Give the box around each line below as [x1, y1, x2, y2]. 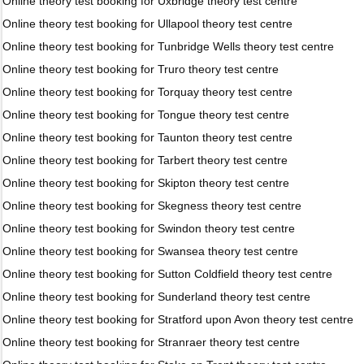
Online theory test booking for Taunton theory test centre [2, 131, 292, 144]
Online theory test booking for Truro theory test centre [2, 63, 279, 76]
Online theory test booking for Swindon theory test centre [2, 222, 295, 235]
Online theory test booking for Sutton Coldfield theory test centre [2, 267, 332, 280]
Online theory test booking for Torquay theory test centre [2, 85, 292, 98]
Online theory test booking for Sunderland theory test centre [2, 290, 310, 303]
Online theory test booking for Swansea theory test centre [2, 245, 298, 258]
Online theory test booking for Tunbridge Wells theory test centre [2, 40, 334, 53]
